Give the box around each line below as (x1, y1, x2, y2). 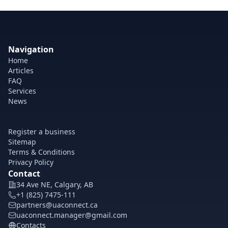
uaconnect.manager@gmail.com (16, 210, 127, 220)
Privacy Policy (8, 157, 53, 167)
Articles (8, 66, 34, 75)
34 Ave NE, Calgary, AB (16, 180, 93, 189)
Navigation (8, 44, 54, 55)
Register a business (8, 127, 75, 136)
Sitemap (8, 137, 36, 147)
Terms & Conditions (8, 147, 75, 157)
